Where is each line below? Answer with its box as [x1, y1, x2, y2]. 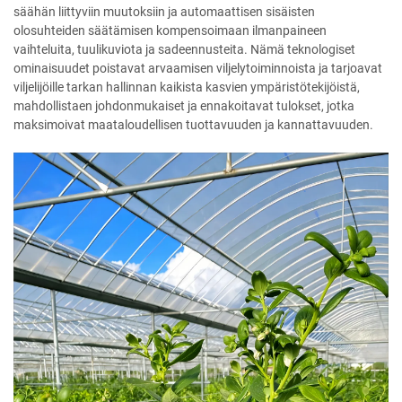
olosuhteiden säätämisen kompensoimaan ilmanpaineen [13, 23, 327, 39]
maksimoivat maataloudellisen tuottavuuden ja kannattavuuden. [13, 118, 373, 133]
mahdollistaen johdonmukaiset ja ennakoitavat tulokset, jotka [13, 99, 354, 114]
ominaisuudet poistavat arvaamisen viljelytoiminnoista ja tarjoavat [13, 61, 382, 76]
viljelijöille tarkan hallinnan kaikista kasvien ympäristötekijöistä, [13, 80, 360, 95]
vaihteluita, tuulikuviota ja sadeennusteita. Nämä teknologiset [13, 42, 355, 57]
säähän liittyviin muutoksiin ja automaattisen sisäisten [13, 4, 315, 20]
